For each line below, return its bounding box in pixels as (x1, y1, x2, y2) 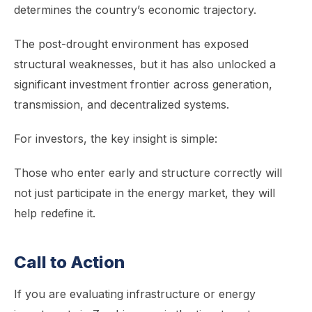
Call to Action (14, 252, 125, 272)
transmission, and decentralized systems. (14, 97, 229, 111)
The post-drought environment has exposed (14, 37, 249, 51)
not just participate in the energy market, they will (14, 186, 275, 200)
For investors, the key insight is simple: (14, 132, 217, 146)
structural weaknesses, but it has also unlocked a (14, 57, 276, 71)
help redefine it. (14, 206, 95, 220)
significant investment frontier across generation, (14, 77, 272, 91)
